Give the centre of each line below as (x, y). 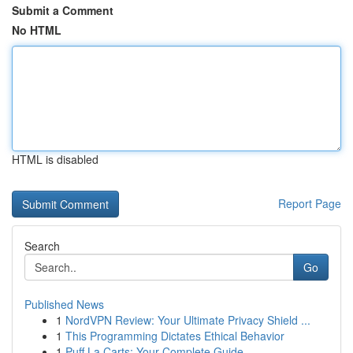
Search (42, 246)
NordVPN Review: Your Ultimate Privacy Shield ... (188, 320)
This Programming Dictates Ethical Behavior (175, 336)
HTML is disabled (55, 159)
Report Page (310, 203)
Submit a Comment (63, 10)
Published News (64, 304)
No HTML (37, 30)
